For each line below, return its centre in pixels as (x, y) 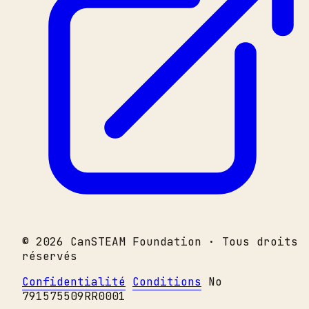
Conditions (167, 281)
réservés (50, 256)
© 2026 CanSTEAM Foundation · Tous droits (160, 241)
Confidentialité (74, 281)
